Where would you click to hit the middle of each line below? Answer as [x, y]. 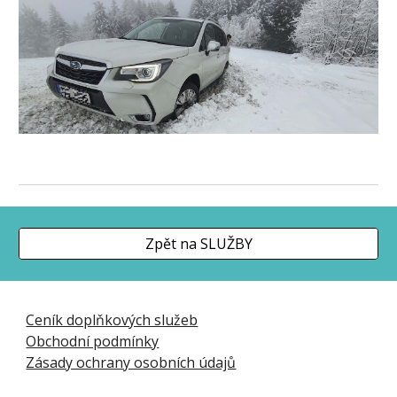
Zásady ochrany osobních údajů [131, 362]
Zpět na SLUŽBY [198, 244]
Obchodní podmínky [93, 341]
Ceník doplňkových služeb [112, 320]
